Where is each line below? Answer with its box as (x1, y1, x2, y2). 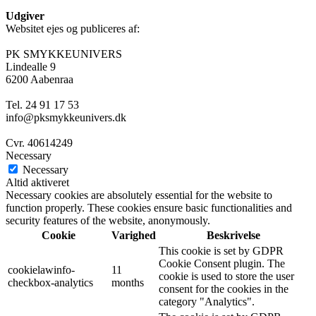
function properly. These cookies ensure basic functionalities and (6, 201, 292, 214)
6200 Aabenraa (6, 73, 73, 85)
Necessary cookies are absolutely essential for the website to (6, 188, 272, 201)
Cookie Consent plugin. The (159, 257, 285, 269)
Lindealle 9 (6, 60, 56, 73)
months (111, 276, 144, 288)
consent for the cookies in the (159, 282, 288, 295)
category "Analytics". (159, 295, 255, 308)
